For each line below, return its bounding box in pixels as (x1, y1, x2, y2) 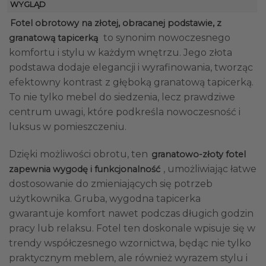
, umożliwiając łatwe (163, 163, 256, 175)
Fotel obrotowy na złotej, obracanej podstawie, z (10, 18, 221, 29)
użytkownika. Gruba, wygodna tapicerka (9, 193, 201, 205)
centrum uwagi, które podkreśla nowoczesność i (9, 106, 240, 118)
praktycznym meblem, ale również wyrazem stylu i (9, 252, 248, 264)
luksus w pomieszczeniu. (9, 121, 126, 133)
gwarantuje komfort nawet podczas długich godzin (9, 208, 254, 220)
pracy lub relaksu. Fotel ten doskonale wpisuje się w (9, 223, 255, 235)
